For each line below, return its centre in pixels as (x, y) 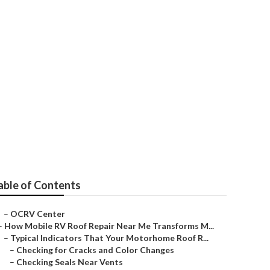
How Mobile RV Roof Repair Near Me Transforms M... (109, 226)
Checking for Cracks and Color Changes (95, 250)
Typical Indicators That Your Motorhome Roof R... (109, 238)
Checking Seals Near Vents (70, 262)
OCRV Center (38, 214)
